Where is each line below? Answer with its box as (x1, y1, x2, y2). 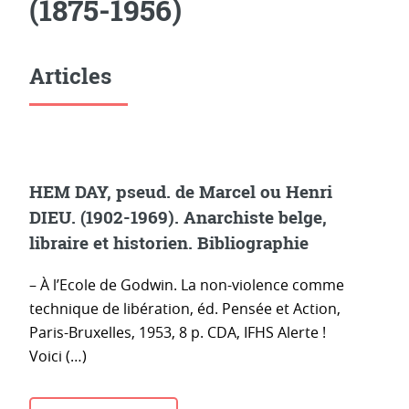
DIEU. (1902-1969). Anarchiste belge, (29, 205, 327, 228)
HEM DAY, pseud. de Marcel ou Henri (29, 180, 332, 203)
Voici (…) (29, 346, 87, 367)
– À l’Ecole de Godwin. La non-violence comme (29, 275, 344, 296)
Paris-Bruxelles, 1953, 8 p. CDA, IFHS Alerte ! (29, 322, 326, 343)
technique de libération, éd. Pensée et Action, (29, 299, 341, 320)
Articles (29, 61, 111, 90)
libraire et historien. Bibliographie (29, 231, 309, 254)
